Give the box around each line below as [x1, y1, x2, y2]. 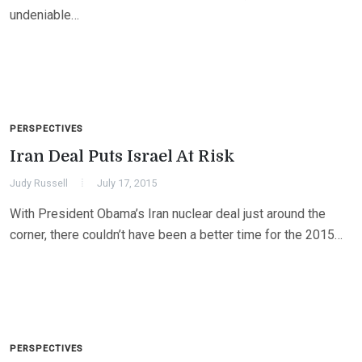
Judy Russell [10, 177, 68, 190]
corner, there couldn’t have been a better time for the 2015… [10, 227, 343, 243]
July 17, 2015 [97, 177, 157, 190]
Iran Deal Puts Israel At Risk [10, 147, 235, 166]
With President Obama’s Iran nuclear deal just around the [10, 206, 326, 222]
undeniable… [10, 7, 79, 23]
